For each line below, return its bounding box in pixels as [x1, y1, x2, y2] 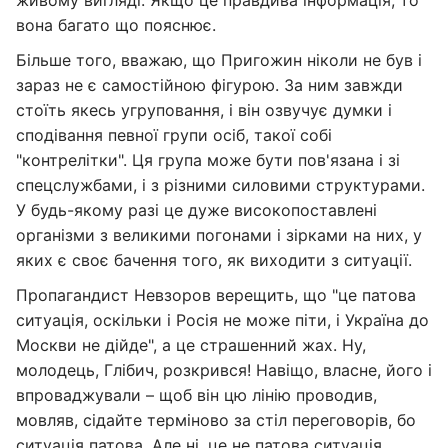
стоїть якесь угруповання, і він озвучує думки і [16, 100, 392, 120]
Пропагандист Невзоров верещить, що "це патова [16, 285, 416, 305]
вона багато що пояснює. [16, 15, 216, 35]
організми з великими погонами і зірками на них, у [16, 225, 422, 245]
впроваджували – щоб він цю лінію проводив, [16, 385, 377, 405]
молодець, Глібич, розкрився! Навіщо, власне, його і [16, 360, 432, 380]
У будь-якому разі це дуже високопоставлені [16, 200, 377, 220]
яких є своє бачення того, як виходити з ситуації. [16, 250, 412, 270]
